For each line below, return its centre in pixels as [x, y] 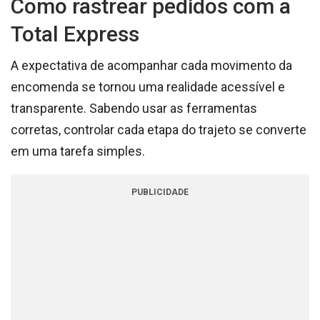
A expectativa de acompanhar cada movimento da [151, 65]
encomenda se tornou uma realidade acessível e [148, 87]
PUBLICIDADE [160, 192]
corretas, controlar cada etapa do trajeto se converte [159, 130]
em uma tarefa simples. [78, 151]
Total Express [75, 34]
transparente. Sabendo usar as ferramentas [134, 108]
